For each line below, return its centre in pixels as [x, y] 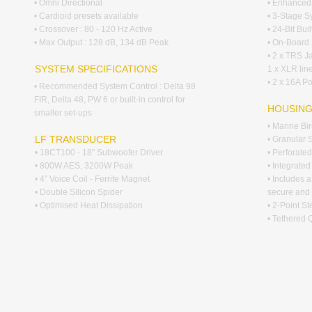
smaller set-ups [63, 113]
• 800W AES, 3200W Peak [84, 166]
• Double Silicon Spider [79, 192]
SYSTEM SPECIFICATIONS [96, 69]
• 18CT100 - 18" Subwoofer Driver [99, 153]
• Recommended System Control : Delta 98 [115, 86]
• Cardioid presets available [86, 16]
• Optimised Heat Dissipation [89, 205]
